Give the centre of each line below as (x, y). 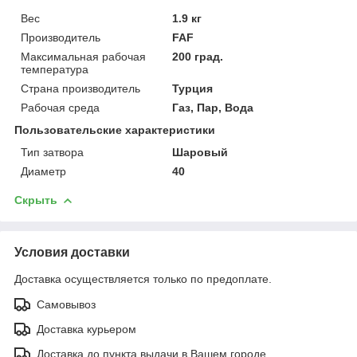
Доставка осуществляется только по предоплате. (143, 279)
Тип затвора (52, 152)
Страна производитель (80, 88)
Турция (193, 88)
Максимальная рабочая (83, 56)
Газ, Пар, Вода (213, 107)
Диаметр (43, 171)
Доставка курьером (86, 329)
